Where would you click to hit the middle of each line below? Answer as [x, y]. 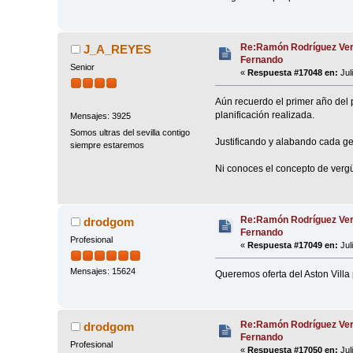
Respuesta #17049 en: [293, 245]
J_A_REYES [117, 50]
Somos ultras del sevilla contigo [130, 132]
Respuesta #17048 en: [293, 73]
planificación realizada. [264, 115]
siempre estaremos [108, 145]
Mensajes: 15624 [103, 271]
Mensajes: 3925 [101, 115]
